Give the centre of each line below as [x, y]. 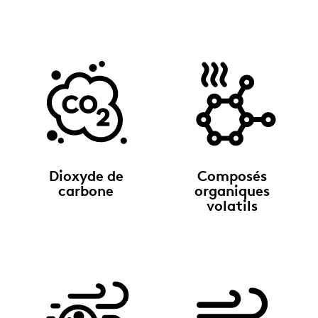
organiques [232, 191]
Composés [232, 176]
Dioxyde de [86, 176]
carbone [86, 191]
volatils [232, 206]
